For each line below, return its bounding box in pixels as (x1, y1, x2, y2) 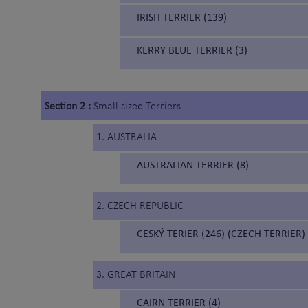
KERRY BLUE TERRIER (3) (137, 43, 247, 57)
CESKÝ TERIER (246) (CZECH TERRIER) (137, 227, 305, 241)
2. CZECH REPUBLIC (96, 201, 184, 212)
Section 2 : (45, 101, 93, 113)
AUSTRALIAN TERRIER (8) (137, 158, 249, 172)
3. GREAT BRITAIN (96, 269, 175, 281)
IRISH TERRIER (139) (137, 10, 227, 24)
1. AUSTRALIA (96, 132, 157, 144)
